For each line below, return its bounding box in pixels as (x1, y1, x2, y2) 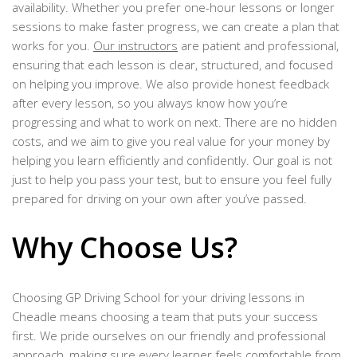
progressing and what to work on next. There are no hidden (12, 114, 337, 130)
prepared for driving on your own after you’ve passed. (12, 190, 307, 206)
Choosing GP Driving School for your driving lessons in (12, 288, 304, 305)
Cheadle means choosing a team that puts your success (12, 308, 318, 324)
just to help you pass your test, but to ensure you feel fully (12, 171, 331, 187)
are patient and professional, (178, 37, 339, 53)
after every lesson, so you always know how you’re (12, 95, 288, 111)
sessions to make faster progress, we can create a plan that (12, 18, 339, 34)
